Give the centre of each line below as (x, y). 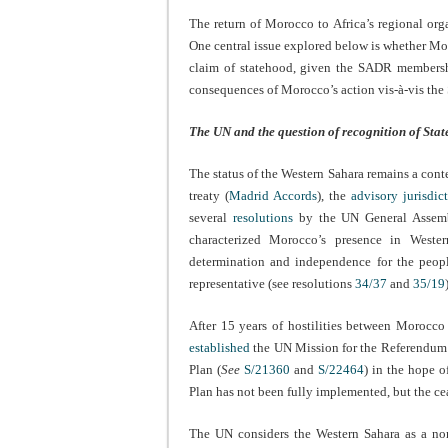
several (211, 218)
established (219, 348)
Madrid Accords (273, 196)
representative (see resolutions (272, 284)
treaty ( (209, 196)
